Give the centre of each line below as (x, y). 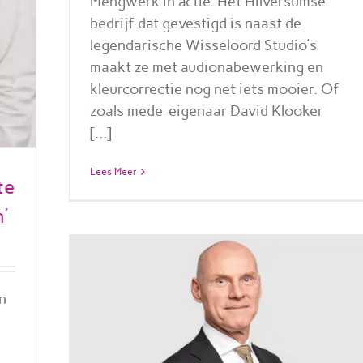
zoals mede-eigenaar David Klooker (206, 111)
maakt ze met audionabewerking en (206, 67)
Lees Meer (113, 171)
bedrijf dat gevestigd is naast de (195, 23)
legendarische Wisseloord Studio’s (203, 45)
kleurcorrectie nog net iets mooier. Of (214, 89)
